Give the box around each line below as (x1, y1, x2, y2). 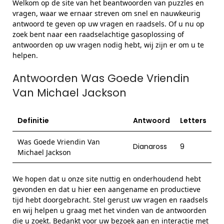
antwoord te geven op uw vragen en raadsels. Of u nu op (12, 19, 204, 28)
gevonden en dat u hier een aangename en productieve (12, 184, 200, 194)
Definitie (17, 115, 49, 125)
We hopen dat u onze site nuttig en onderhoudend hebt (12, 174, 201, 183)
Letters (180, 115, 206, 125)
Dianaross (133, 141, 167, 151)
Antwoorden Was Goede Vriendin (12, 71, 189, 85)
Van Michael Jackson (12, 85, 126, 100)
